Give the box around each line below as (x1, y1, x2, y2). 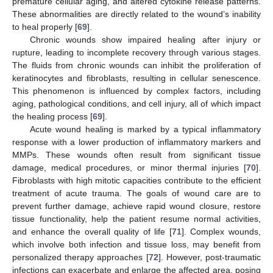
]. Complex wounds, (181, 226, 261, 236)
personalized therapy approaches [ (12, 252, 149, 262)
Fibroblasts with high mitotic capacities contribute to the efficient (12, 175, 261, 185)
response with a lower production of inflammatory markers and (12, 136, 261, 147)
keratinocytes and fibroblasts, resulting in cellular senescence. (12, 73, 261, 83)
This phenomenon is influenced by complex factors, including (12, 85, 261, 96)
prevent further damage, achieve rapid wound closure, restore (12, 200, 261, 211)
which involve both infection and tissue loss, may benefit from (12, 239, 261, 249)
